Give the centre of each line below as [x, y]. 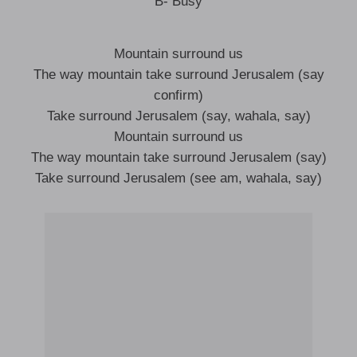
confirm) [178, 95]
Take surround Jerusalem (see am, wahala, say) [178, 178]
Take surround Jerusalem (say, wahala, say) [178, 116]
